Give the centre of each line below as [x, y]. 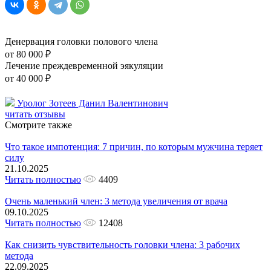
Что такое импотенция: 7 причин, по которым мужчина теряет [134, 146]
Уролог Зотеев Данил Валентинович [93, 103]
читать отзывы [35, 114]
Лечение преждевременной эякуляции [84, 65]
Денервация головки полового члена [81, 41]
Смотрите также [38, 125]
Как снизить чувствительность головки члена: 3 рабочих [122, 244]
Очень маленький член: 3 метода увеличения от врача [116, 201]
